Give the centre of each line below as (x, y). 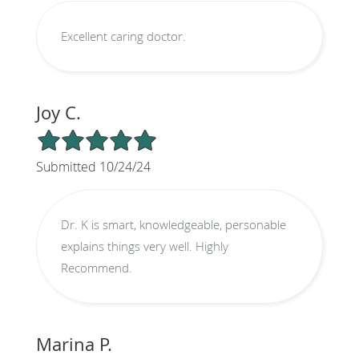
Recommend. (96, 267)
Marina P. (74, 344)
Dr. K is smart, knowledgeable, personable (173, 224)
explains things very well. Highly (128, 246)
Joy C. (58, 112)
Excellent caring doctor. (123, 36)
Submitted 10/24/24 (93, 166)
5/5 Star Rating (75, 135)
